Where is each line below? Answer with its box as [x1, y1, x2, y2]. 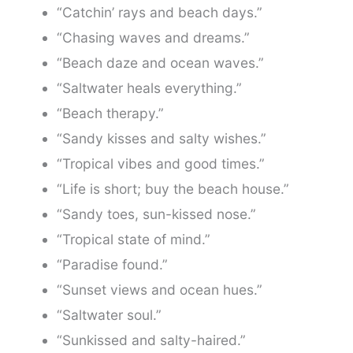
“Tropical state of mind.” [56, 231, 210, 248]
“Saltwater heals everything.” [56, 80, 242, 97]
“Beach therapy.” [56, 105, 164, 122]
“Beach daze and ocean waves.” [56, 54, 264, 72]
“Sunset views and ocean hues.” [56, 281, 262, 299]
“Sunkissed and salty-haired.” [56, 332, 246, 349]
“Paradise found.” [56, 256, 168, 273]
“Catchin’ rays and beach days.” [56, 4, 262, 21]
